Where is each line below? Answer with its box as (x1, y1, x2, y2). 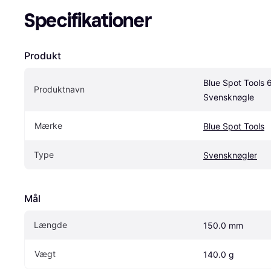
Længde (34, 219, 67, 230)
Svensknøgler (203, 149, 257, 160)
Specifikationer (24, 8, 152, 32)
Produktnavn (34, 83, 85, 94)
